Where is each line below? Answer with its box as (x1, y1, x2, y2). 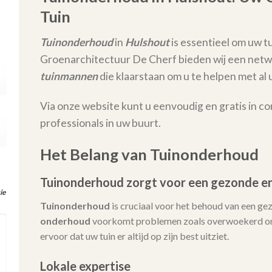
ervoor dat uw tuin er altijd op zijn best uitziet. (39, 229, 229, 242)
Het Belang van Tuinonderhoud (39, 144, 259, 163)
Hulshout (124, 36, 169, 49)
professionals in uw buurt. (39, 117, 161, 130)
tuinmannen (39, 70, 98, 83)
